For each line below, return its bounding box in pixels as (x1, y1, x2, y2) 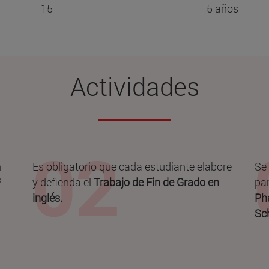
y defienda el (32, 175, 91, 190)
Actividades (70, 70, 199, 103)
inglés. (32, 190, 62, 205)
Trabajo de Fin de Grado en (91, 175, 219, 190)
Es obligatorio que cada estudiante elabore (32, 159, 232, 174)
